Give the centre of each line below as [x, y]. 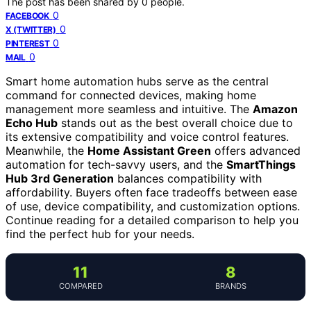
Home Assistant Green [149, 150]
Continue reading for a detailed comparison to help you [152, 220]
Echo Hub [32, 123]
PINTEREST [28, 43]
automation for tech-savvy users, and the [116, 164]
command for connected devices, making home [131, 95]
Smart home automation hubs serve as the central [137, 81]
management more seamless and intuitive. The [129, 109]
